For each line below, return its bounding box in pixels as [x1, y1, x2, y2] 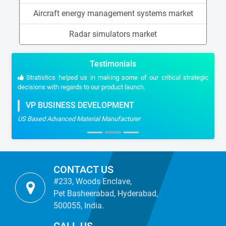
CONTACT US [53, 163, 114, 176]
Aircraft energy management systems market [33, 9, 193, 18]
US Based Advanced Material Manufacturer [18, 115, 140, 123]
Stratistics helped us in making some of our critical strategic [24, 74, 208, 81]
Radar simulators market [69, 29, 157, 39]
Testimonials [90, 59, 136, 69]
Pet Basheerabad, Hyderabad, [53, 189, 158, 198]
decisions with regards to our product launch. [18, 83, 145, 91]
